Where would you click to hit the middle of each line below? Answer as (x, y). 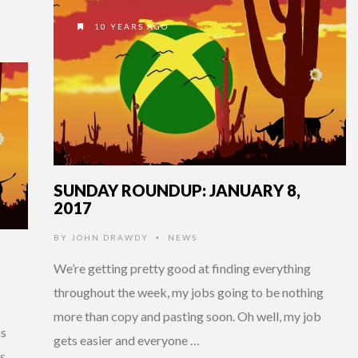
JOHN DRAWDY (110, 237)
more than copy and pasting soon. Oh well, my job (187, 316)
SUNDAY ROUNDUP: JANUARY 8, (177, 190)
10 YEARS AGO (130, 26)
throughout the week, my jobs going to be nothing (189, 292)
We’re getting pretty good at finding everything (182, 268)
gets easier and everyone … (127, 340)
